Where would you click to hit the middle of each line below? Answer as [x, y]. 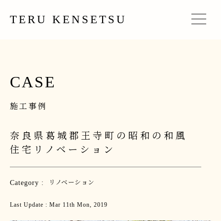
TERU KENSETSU [68, 19]
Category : [27, 183]
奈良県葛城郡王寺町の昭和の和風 [99, 136]
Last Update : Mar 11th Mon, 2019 [59, 205]
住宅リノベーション [63, 150]
